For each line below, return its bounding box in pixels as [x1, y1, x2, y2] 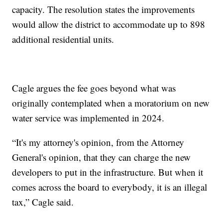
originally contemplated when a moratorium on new [12, 97, 210, 110]
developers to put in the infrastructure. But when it [12, 166, 204, 179]
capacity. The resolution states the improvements [12, 3, 195, 16]
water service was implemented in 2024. [12, 111, 165, 124]
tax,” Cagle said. [12, 196, 74, 209]
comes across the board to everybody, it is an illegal [12, 181, 208, 194]
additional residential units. [12, 33, 114, 46]
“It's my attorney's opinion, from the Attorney [12, 136, 185, 149]
